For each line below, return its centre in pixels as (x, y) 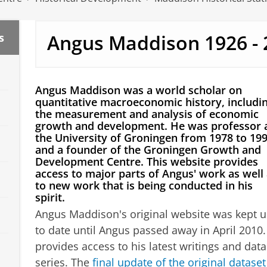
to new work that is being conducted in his (144, 186)
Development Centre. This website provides (146, 162)
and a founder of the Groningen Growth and (148, 150)
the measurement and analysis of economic (147, 114)
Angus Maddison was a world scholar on (138, 90)
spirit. (50, 198)
